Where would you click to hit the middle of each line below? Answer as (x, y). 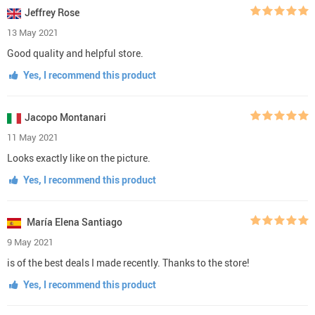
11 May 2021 (33, 137)
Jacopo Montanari (65, 117)
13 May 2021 (33, 32)
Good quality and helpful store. (75, 53)
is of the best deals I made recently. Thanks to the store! (128, 262)
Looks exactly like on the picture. (79, 157)
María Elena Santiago (73, 221)
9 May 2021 (30, 242)
